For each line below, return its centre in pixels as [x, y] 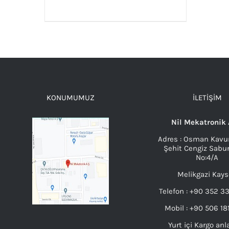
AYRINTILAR [116, 26]
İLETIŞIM [207, 98]
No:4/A [207, 158]
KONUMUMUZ [71, 98]
